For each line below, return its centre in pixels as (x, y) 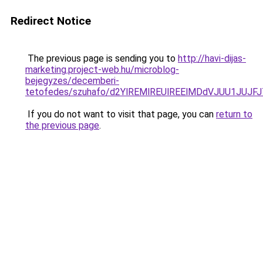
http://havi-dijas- (212, 58)
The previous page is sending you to (102, 58)
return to (234, 114)
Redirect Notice (51, 21)
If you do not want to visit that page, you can (121, 114)
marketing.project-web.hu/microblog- (102, 70)
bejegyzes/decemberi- (72, 81)
